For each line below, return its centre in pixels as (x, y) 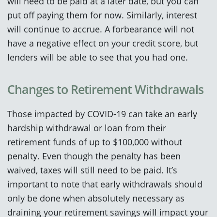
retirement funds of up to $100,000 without (95, 141)
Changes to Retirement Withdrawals (105, 89)
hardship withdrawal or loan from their (87, 127)
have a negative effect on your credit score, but (103, 43)
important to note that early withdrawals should (105, 184)
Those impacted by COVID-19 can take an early (102, 113)
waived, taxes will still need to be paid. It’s (92, 170)
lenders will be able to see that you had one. (98, 57)
